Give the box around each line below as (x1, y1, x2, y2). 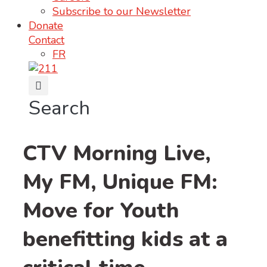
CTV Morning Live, (23, 138, 211, 168)
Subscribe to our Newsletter (52, 4, 191, 18)
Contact (29, 33, 64, 47)
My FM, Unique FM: (23, 167, 218, 197)
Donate (29, 18, 63, 33)
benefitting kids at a (23, 224, 228, 254)
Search (29, 95, 90, 122)
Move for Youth (23, 195, 179, 225)
